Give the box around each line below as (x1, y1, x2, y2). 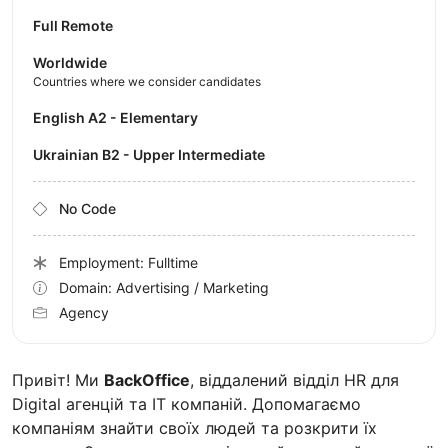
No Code (59, 200, 116, 218)
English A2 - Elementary (42, 109, 198, 127)
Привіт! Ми (12, 370, 104, 391)
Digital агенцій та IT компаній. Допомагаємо (12, 394, 361, 415)
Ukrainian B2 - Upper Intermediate (43, 146, 265, 164)
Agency (59, 304, 109, 322)
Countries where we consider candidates (33, 74, 261, 90)
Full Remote (33, 17, 113, 35)
